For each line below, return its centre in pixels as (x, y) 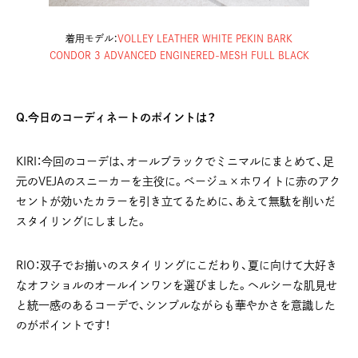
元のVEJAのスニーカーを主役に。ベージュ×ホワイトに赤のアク (178, 182)
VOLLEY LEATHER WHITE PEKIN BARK (205, 39)
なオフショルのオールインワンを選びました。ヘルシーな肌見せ (177, 286)
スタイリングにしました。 (82, 222)
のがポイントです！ (63, 326)
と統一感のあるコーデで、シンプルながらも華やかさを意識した (176, 306)
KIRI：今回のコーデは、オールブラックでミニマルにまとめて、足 (175, 162)
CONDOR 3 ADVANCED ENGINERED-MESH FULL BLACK (179, 56)
